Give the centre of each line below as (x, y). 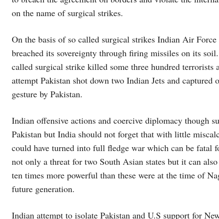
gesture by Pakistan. (47, 94)
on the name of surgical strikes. (67, 13)
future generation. (43, 189)
